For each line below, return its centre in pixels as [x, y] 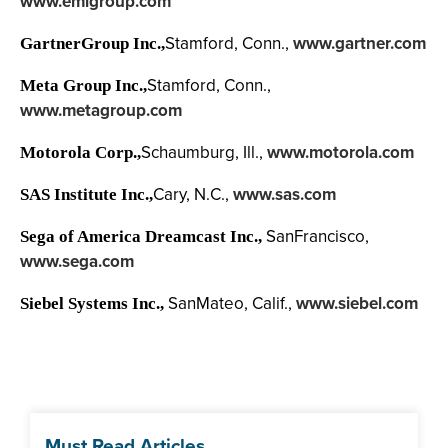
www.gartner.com [359, 43]
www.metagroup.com [101, 110]
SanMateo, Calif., [230, 303]
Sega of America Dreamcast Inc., [141, 236]
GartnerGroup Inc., [92, 43]
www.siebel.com [357, 303]
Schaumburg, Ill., [204, 152]
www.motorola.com [340, 152]
